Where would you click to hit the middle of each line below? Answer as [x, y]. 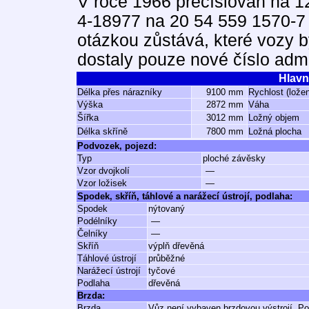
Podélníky [97, 221]
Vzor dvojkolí [103, 171]
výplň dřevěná [176, 246]
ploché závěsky [234, 158]
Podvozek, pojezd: [117, 146]
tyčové [162, 271]
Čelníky [92, 233]
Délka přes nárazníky [120, 92]
